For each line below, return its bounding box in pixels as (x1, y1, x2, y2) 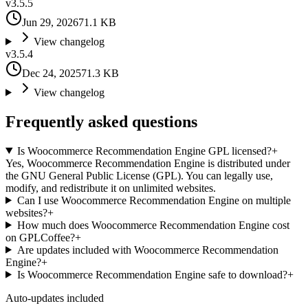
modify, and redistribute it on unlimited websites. (5, 181, 216, 194)
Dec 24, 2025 (22, 67, 81, 79)
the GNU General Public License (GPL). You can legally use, (5, 169, 273, 181)
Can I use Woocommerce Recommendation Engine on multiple (16, 194, 291, 206)
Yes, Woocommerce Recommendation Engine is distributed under (5, 157, 290, 169)
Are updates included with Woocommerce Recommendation (16, 243, 278, 256)
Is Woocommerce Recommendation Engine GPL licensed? (16, 144, 272, 157)
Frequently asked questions (5, 112, 197, 131)
